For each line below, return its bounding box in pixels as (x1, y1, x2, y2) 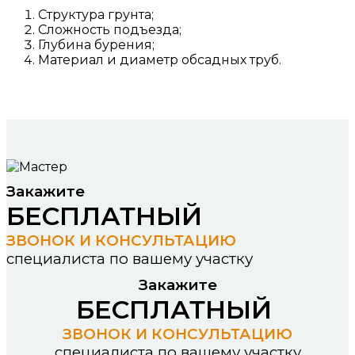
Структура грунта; (38, 7, 154, 23)
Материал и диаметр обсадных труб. (38, 52, 281, 68)
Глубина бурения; (38, 37, 155, 53)
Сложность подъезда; (38, 22, 181, 38)
